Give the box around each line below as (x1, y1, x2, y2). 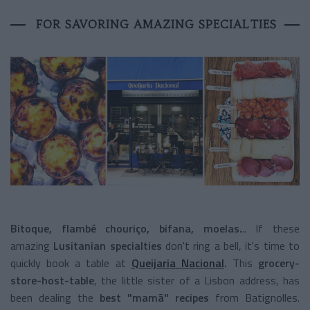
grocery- (258, 254, 300, 271)
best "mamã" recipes (100, 289, 209, 306)
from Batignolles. (209, 289, 300, 306)
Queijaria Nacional (131, 254, 224, 271)
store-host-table (10, 271, 94, 289)
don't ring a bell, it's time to (165, 237, 300, 254)
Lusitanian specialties (50, 237, 165, 254)
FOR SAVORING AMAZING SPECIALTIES (36, 17, 281, 31)
